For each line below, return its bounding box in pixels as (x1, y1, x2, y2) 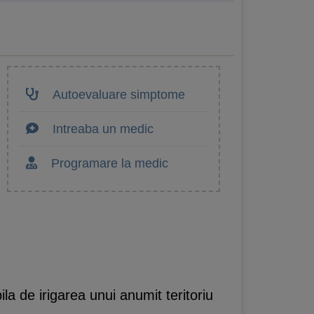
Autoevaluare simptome (53, 87, 185, 102)
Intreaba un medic (53, 121, 153, 136)
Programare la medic (51, 156, 168, 170)
